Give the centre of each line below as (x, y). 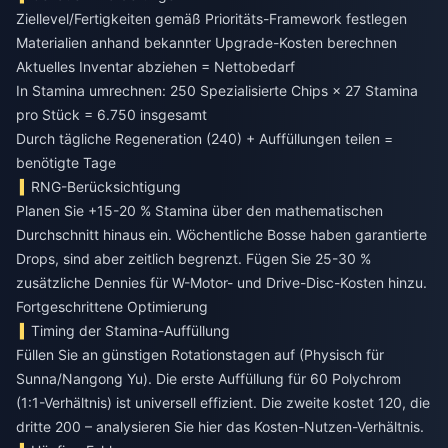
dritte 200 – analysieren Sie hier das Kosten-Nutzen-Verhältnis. (220, 427)
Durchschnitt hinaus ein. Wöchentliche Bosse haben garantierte (221, 235)
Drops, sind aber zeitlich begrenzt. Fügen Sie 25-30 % (193, 259)
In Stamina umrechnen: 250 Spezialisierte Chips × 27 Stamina (217, 91)
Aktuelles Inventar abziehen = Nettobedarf (155, 67)
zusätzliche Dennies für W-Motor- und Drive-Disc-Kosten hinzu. (221, 283)
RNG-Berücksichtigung (106, 187)
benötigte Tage (66, 163)
